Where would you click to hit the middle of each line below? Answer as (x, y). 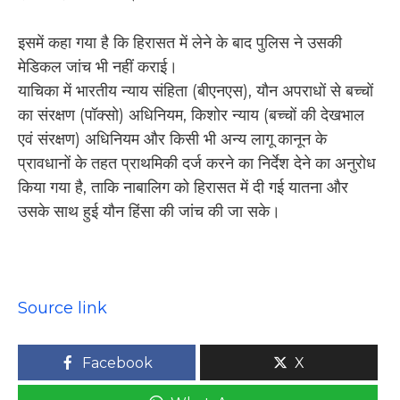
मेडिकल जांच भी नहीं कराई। (98, 67)
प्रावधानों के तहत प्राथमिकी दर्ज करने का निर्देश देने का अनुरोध (197, 163)
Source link (62, 308)
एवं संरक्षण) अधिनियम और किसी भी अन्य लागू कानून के (172, 139)
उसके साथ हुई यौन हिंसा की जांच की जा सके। (149, 211)
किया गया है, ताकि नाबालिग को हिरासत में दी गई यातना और (183, 187)
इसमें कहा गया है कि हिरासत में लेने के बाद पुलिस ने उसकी (180, 42)
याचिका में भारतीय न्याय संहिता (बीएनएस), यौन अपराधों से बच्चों (196, 91)
